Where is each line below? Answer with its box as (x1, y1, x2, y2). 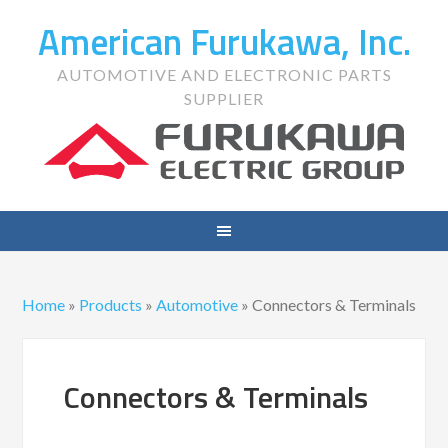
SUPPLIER (184, 89, 264, 108)
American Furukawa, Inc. (37, 14, 411, 69)
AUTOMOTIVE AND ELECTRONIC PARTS (56, 65, 392, 84)
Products (79, 295, 143, 314)
